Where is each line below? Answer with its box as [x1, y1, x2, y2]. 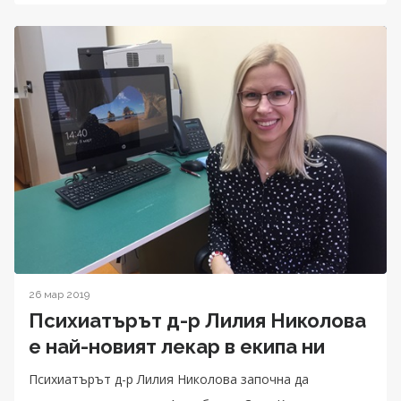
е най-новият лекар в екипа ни [29, 335, 325, 359]
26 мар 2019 [29, 288, 90, 302]
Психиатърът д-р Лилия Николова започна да [29, 371, 309, 388]
